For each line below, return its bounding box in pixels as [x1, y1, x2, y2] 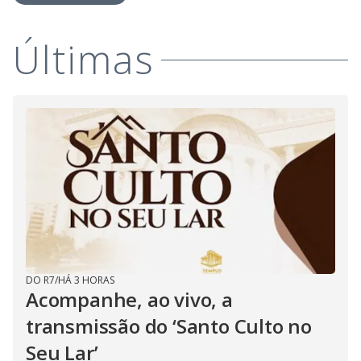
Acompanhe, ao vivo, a [26, 286, 233, 313]
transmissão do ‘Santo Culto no [26, 313, 312, 340]
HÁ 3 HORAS [58, 273, 114, 288]
